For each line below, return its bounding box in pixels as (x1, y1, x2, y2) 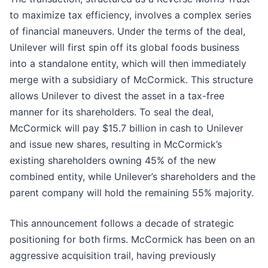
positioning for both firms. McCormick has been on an (10, 233, 255, 246)
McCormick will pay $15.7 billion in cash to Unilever (10, 122, 243, 135)
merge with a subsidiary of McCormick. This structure (10, 74, 253, 86)
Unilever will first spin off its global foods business (10, 41, 239, 54)
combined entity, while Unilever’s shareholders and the (10, 170, 255, 183)
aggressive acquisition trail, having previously (10, 249, 216, 262)
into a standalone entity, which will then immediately (10, 57, 246, 70)
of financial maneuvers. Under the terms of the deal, (10, 25, 245, 38)
